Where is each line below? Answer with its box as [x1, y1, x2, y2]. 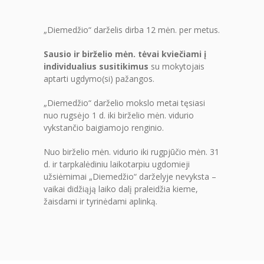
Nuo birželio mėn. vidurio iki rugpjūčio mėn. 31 [44, 146, 219, 157]
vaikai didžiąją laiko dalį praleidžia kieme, [44, 183, 198, 194]
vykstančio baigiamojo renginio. [44, 121, 164, 133]
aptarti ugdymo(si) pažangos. [44, 72, 154, 84]
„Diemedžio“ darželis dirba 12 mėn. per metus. [44, 24, 220, 35]
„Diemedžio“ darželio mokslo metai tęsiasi [44, 97, 205, 108]
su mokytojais [148, 60, 204, 72]
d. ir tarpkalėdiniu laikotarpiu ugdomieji [44, 158, 190, 170]
